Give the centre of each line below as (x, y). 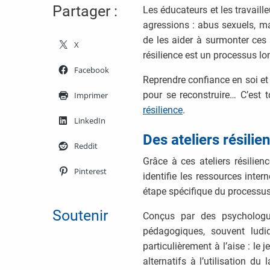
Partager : (85, 11)
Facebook (92, 70)
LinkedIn (90, 121)
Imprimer (91, 96)
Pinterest (90, 171)
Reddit (86, 146)
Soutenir (80, 216)
